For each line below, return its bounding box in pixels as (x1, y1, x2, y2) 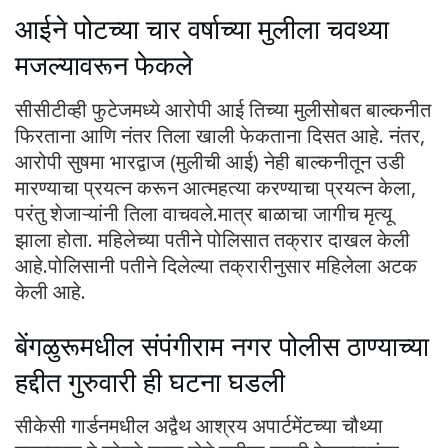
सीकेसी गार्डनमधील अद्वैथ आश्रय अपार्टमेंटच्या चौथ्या (15, 412, 383, 440)
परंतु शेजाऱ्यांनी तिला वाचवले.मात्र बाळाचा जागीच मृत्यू (15, 200, 392, 228)
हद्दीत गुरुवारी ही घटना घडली (15, 362, 285, 400)
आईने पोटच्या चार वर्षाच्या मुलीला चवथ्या (15, 10, 389, 48)
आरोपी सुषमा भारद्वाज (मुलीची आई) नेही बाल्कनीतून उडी (15, 148, 405, 176)
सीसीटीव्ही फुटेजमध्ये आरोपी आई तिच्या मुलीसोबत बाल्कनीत (15, 96, 431, 124)
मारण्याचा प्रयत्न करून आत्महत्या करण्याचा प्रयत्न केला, (15, 174, 416, 202)
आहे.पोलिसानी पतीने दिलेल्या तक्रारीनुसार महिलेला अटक (15, 252, 417, 280)
